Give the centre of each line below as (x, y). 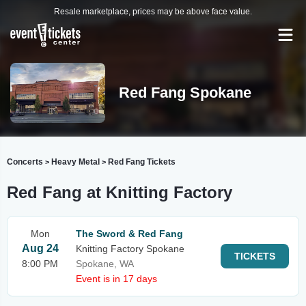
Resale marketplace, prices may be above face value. (153, 12)
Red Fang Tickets (142, 162)
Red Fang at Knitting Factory (120, 192)
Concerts (25, 162)
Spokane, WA (105, 264)
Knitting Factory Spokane (130, 249)
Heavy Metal (75, 162)
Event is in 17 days (116, 279)
